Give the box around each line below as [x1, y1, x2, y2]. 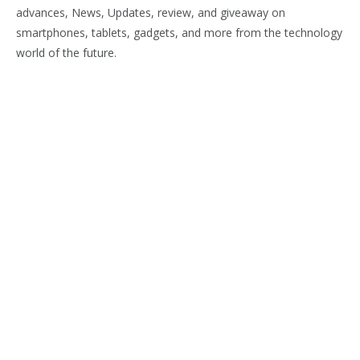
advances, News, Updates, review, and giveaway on [16, 5, 285, 21]
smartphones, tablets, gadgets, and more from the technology [16, 25, 342, 41]
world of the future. [16, 45, 117, 61]
